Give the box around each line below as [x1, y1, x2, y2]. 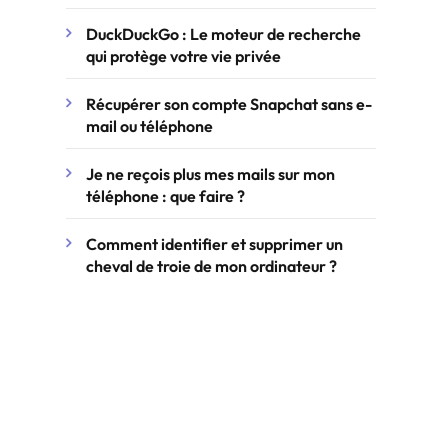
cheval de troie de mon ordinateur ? [86, 256, 337, 276]
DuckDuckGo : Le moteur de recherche [86, 24, 361, 44]
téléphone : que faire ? [86, 186, 245, 206]
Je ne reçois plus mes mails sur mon [86, 164, 335, 184]
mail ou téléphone [86, 116, 213, 136]
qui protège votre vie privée [86, 46, 281, 66]
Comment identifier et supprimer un [86, 234, 343, 254]
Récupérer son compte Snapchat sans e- [86, 94, 372, 114]
